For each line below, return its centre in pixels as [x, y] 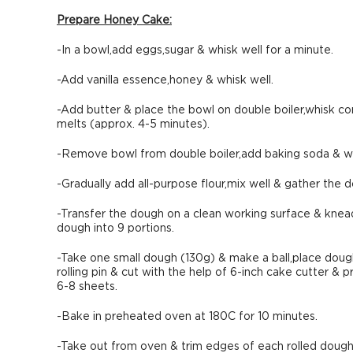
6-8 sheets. [87, 287]
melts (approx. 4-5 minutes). [133, 124]
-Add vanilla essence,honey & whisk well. [165, 80]
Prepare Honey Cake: [114, 20]
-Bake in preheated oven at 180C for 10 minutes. [187, 317]
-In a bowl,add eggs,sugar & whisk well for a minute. [195, 50]
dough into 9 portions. [115, 229]
